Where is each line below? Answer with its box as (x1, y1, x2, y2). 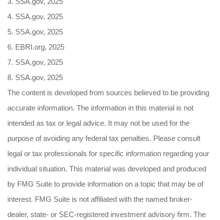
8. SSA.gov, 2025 (7, 73, 63, 82)
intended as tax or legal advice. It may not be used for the (7, 119, 190, 127)
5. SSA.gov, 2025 (7, 27, 63, 36)
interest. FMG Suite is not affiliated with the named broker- (7, 195, 192, 203)
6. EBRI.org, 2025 (7, 43, 64, 51)
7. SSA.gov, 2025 (7, 58, 63, 66)
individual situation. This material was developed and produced (7, 165, 206, 173)
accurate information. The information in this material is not (7, 104, 193, 112)
